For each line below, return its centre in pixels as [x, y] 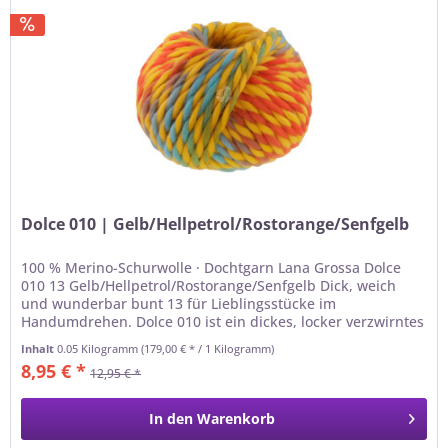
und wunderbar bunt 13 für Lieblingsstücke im [179, 303]
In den [171, 418]
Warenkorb [236, 418]
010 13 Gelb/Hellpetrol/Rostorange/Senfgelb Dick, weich [209, 285]
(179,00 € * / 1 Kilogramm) [208, 348]
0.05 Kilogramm [99, 348]
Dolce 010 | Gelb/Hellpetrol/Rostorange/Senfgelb [215, 223]
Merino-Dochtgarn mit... [102, 339]
